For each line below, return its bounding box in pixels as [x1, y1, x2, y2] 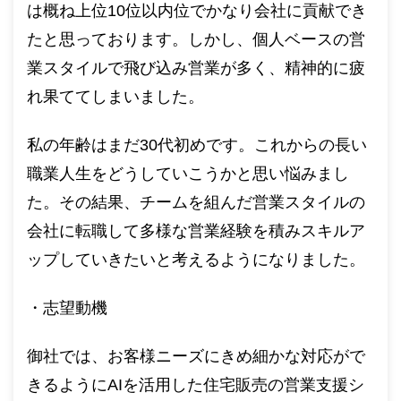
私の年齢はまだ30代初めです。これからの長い [27, 135, 367, 154]
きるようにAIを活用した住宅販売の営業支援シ [27, 375, 364, 394]
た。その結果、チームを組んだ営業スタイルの [27, 192, 365, 211]
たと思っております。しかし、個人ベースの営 [27, 30, 365, 48]
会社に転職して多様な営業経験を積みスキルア [27, 221, 365, 240]
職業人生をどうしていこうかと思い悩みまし [27, 164, 349, 183]
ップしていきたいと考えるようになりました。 [27, 250, 365, 269]
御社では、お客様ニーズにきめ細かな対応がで [27, 346, 365, 365]
